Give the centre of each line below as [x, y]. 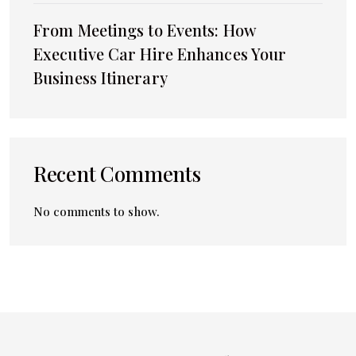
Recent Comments [117, 173]
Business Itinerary [101, 77]
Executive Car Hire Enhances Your [160, 53]
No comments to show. [97, 211]
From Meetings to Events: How [145, 29]
